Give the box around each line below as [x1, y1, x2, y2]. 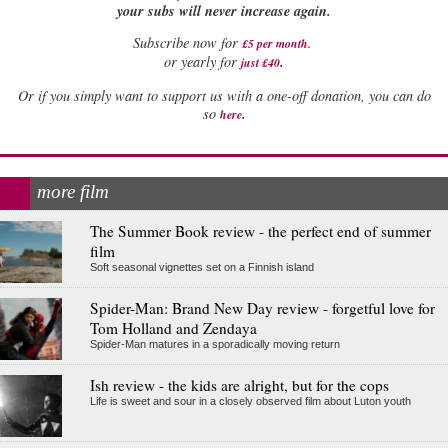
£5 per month [241, 35, 308, 53]
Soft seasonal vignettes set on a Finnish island [89, 261, 314, 274]
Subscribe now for [132, 33, 238, 53]
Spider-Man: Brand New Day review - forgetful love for [89, 298, 435, 319]
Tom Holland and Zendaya [89, 318, 257, 339]
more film [37, 181, 109, 203]
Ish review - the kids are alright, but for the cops [89, 375, 389, 396]
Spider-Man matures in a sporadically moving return [89, 338, 340, 351]
